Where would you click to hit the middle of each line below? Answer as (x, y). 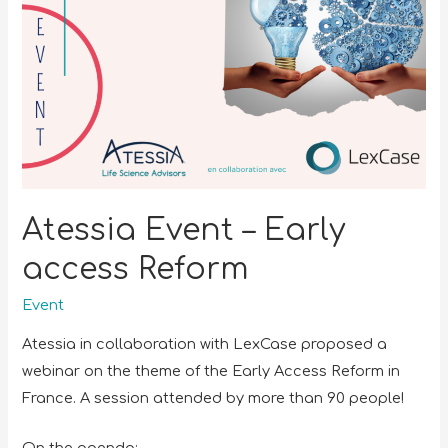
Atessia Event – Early (184, 231)
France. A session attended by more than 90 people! (213, 397)
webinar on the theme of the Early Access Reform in (211, 370)
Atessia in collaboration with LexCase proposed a (205, 343)
